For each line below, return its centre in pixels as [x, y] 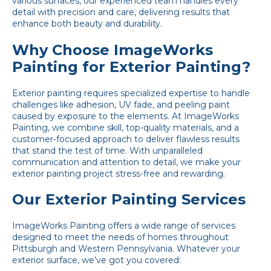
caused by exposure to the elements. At [98, 116]
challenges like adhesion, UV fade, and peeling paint [121, 104]
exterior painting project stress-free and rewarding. [119, 173]
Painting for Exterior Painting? [131, 67]
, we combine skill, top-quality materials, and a [143, 127]
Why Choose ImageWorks [113, 50]
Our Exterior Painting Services [129, 200]
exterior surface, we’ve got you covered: [96, 260]
